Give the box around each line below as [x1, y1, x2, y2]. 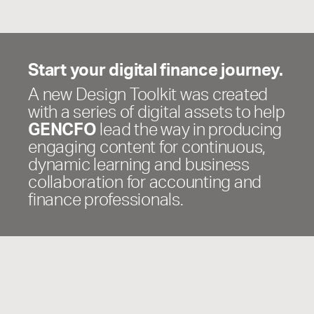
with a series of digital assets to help [28, 100, 285, 122]
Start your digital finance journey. [28, 58, 283, 80]
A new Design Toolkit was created [28, 83, 268, 104]
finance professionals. [28, 188, 184, 210]
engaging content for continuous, [28, 135, 266, 157]
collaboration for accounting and [28, 170, 261, 192]
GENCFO [28, 118, 97, 139]
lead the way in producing [96, 118, 282, 139]
